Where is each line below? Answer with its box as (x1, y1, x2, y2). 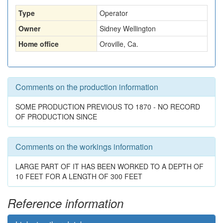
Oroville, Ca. (100, 39, 138, 49)
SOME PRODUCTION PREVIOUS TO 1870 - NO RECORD (15, 102, 200, 111)
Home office (18, 39, 59, 49)
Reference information (7, 195, 123, 212)
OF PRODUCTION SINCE (15, 111, 97, 121)
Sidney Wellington (100, 23, 156, 33)
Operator (100, 8, 128, 18)
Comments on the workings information (15, 141, 153, 152)
